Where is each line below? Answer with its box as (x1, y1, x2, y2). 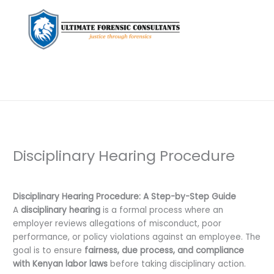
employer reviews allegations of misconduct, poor (13, 218, 222, 230)
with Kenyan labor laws (13, 258, 108, 270)
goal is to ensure (13, 245, 85, 257)
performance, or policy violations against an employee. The (13, 231, 261, 243)
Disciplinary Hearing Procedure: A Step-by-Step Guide (13, 191, 237, 203)
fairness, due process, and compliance (84, 245, 245, 257)
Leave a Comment (13, 170, 91, 182)
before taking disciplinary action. (108, 258, 246, 270)
